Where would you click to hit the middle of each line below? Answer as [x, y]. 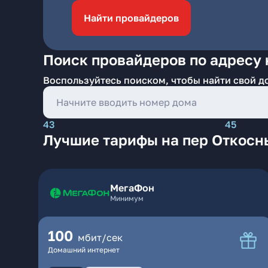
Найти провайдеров [131, 18]
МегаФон [132, 188]
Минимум [127, 198]
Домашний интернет [84, 250]
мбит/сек [100, 237]
